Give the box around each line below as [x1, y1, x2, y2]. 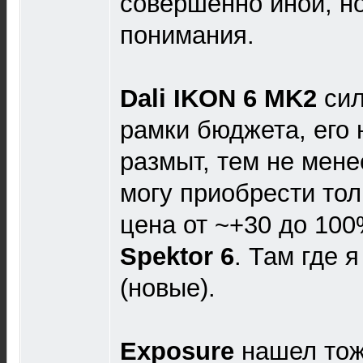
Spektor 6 [120, 241, 234, 271]
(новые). [120, 273, 216, 302]
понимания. [120, 20, 254, 49]
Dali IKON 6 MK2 [120, 83, 317, 113]
